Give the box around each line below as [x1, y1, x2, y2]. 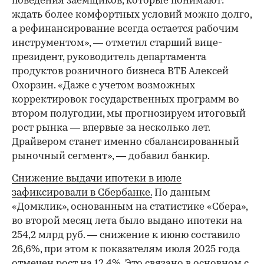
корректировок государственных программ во [12, 95, 239, 105]
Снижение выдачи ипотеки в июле [12, 174, 181, 184]
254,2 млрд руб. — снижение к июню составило [12, 230, 240, 241]
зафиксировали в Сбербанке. [12, 188, 152, 199]
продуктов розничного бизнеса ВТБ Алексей [12, 67, 229, 77]
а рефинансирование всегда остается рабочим [12, 24, 239, 35]
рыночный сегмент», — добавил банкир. [12, 151, 210, 162]
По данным [152, 188, 210, 199]
